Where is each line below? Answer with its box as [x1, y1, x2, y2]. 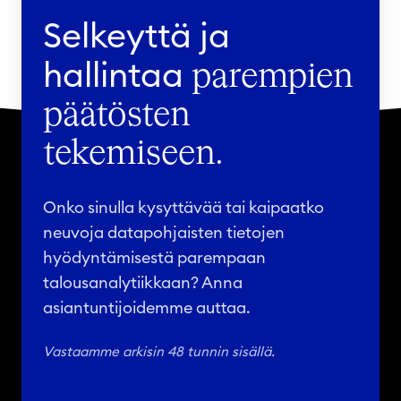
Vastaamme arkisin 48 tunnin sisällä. [43, 345, 275, 359]
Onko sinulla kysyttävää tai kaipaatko [43, 199, 324, 216]
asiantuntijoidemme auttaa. [43, 299, 251, 316]
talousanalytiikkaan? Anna [43, 274, 243, 291]
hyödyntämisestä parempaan [43, 249, 266, 266]
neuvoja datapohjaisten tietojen [43, 224, 285, 241]
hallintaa [43, 58, 183, 93]
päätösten [43, 98, 191, 132]
